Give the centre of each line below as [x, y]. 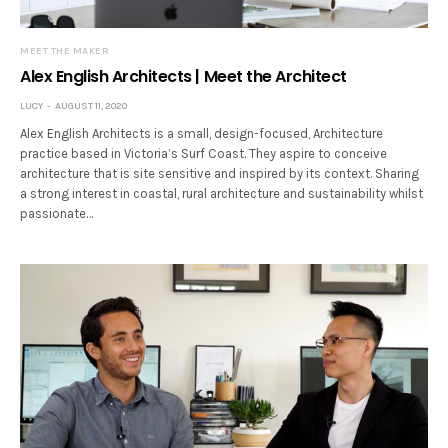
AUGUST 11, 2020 [91, 106]
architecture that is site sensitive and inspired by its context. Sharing [220, 174]
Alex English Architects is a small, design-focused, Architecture [202, 134]
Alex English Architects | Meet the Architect [183, 77]
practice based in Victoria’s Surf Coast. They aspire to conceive [204, 154]
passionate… [56, 214]
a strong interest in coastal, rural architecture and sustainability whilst [222, 194]
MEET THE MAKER [64, 51]
